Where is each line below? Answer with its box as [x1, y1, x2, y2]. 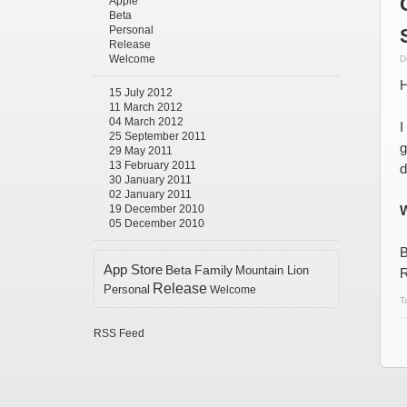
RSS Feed [94, 327, 144, 340]
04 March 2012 [109, 115, 184, 128]
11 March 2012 [109, 101, 183, 114]
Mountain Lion [235, 263, 309, 277]
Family [194, 263, 233, 277]
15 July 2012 [109, 86, 173, 99]
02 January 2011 [109, 188, 192, 201]
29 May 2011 [109, 144, 173, 157]
